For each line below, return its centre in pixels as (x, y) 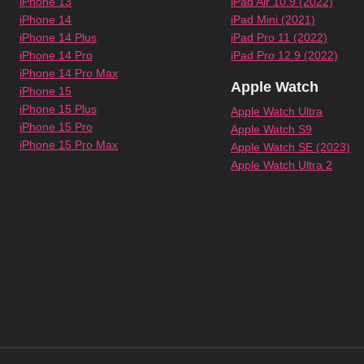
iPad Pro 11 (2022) (279, 37)
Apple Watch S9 (272, 129)
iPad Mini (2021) (273, 19)
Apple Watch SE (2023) (291, 147)
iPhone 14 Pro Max (69, 73)
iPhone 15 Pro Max (69, 145)
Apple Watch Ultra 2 (282, 165)
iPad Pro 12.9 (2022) (285, 55)
